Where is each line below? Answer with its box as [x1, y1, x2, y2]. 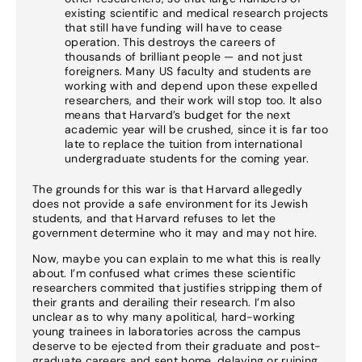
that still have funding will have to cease [65, 20, 283, 36]
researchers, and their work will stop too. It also [65, 93, 322, 108]
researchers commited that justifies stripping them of [32, 280, 322, 296]
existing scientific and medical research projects [65, 6, 329, 21]
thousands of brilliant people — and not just [65, 49, 303, 65]
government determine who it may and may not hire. [32, 225, 318, 241]
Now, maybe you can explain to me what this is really [32, 251, 322, 267]
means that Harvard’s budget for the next [65, 107, 291, 123]
